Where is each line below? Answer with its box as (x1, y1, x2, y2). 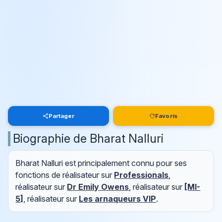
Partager (48, 112, 75, 119)
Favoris (155, 112, 177, 119)
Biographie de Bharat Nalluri (13, 131, 164, 146)
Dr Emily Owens (67, 182, 129, 192)
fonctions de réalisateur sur (15, 170, 114, 180)
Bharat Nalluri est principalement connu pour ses (15, 158, 187, 168)
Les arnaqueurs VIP (79, 194, 157, 204)
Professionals (114, 170, 169, 180)
